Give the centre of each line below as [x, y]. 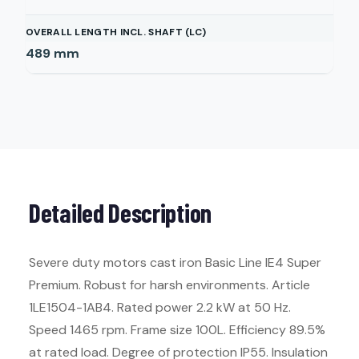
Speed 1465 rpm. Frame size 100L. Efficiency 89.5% [177, 330]
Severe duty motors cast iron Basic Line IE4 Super [175, 262]
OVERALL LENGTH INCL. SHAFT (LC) [116, 32]
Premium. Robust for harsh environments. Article [169, 285]
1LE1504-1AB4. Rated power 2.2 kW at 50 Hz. [160, 307]
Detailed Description [120, 212]
